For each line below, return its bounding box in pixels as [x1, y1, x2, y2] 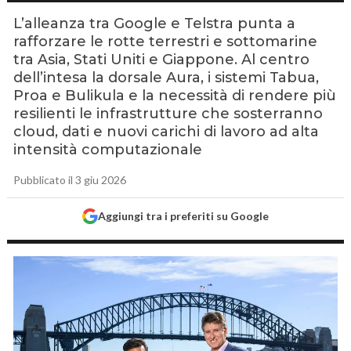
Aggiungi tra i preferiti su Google [97, 209, 269, 223]
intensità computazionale [13, 141, 203, 158]
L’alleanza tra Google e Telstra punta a [13, 15, 296, 32]
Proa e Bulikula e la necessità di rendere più [13, 87, 337, 104]
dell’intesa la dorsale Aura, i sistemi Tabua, [13, 69, 320, 86]
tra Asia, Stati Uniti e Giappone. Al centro [13, 51, 310, 68]
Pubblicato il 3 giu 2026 [13, 173, 127, 186]
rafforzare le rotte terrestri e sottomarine [13, 33, 318, 50]
